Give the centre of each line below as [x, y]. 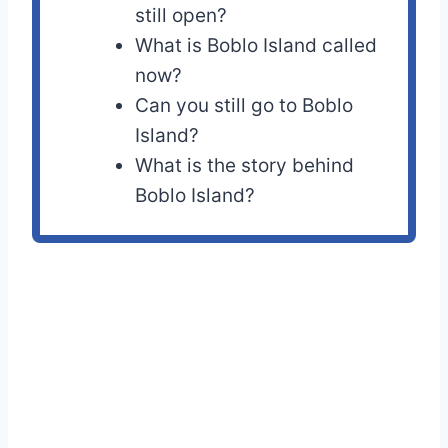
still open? [181, 16]
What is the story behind [245, 166]
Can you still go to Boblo [244, 106]
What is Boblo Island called [256, 46]
